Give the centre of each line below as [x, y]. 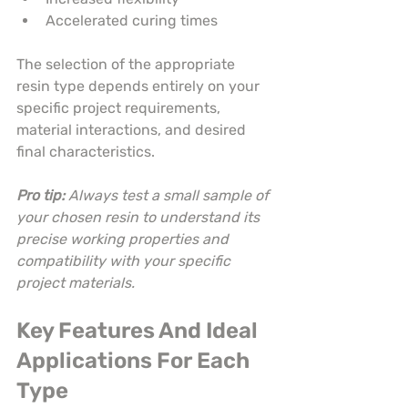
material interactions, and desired [133, 130]
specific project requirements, [120, 108]
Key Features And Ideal [139, 331]
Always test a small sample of [170, 196]
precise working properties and [124, 240]
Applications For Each [135, 361]
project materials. [76, 283]
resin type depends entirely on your [140, 87]
